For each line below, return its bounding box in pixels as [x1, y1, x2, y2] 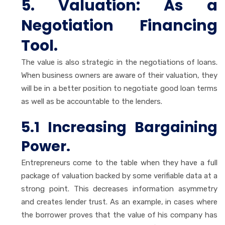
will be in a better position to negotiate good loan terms [21, 83, 217, 93]
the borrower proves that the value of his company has [21, 210, 217, 219]
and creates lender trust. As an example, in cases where [21, 197, 217, 206]
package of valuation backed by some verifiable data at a [21, 171, 217, 180]
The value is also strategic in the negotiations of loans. [21, 57, 217, 67]
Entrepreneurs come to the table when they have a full [21, 158, 217, 167]
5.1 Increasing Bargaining [21, 117, 217, 137]
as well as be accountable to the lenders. [21, 96, 162, 106]
